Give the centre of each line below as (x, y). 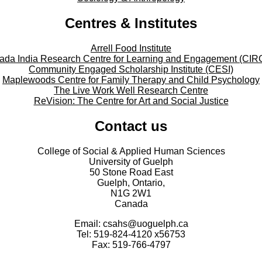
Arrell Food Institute (131, 48)
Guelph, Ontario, (131, 182)
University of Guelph (131, 161)
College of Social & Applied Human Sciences (131, 151)
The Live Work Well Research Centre (131, 90)
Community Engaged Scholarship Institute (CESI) (131, 69)
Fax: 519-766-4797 (131, 244)
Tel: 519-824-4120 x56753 (131, 234)
